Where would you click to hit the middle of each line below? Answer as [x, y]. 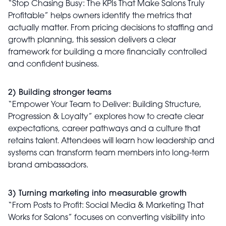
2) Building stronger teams [60, 93]
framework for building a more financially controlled [107, 52]
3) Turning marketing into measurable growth [97, 194]
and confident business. [53, 65]
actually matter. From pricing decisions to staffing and [110, 28]
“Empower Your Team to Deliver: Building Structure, [105, 105]
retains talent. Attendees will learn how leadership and [111, 141]
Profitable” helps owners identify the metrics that [100, 16]
